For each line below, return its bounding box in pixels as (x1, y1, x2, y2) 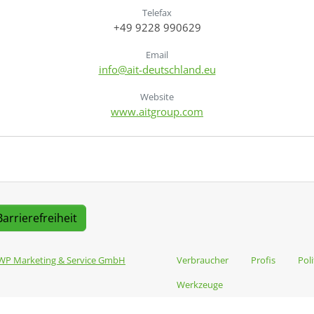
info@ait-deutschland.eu (98, 62, 216, 76)
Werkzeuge (177, 278, 223, 291)
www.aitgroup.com (111, 104, 203, 118)
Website (140, 90, 174, 103)
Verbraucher (177, 253, 228, 266)
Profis (251, 253, 275, 266)
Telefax (142, 6, 172, 19)
